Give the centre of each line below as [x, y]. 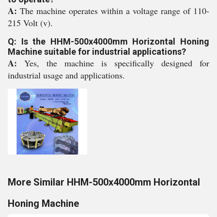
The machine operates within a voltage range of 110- [115, 11]
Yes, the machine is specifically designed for [117, 63]
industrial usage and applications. [66, 75]
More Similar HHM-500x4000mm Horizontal [104, 182]
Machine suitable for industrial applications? [97, 52]
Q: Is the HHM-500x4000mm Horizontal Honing [108, 41]
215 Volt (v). [30, 23]
